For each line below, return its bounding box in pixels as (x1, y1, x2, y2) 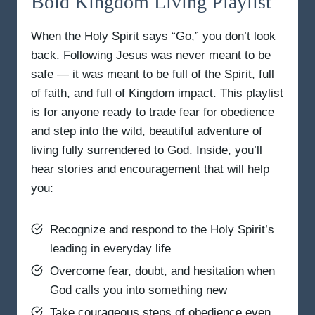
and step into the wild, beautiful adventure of (31, 124, 262, 138)
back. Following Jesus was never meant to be (31, 48, 271, 62)
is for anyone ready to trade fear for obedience (31, 105, 274, 119)
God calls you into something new (50, 283, 227, 297)
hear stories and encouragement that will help (31, 162, 269, 176)
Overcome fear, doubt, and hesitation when (50, 264, 275, 278)
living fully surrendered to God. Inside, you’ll (31, 143, 262, 157)
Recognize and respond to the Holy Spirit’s (50, 222, 274, 236)
